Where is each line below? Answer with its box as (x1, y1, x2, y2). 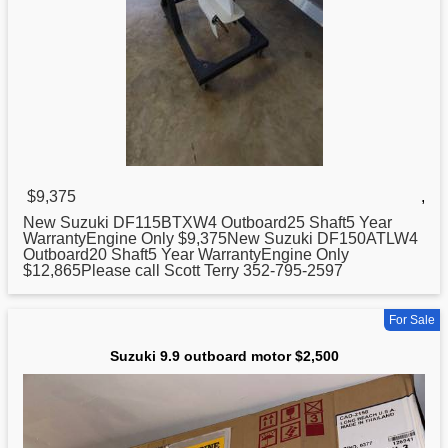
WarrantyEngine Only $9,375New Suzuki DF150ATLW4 (23, 230, 418, 248)
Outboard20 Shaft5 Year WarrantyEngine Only (23, 246, 349, 264)
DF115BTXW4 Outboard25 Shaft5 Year (109, 214, 392, 232)
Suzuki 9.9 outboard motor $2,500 (109, 348, 339, 365)
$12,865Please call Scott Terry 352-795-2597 (23, 262, 343, 280)
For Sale (389, 313, 435, 328)
